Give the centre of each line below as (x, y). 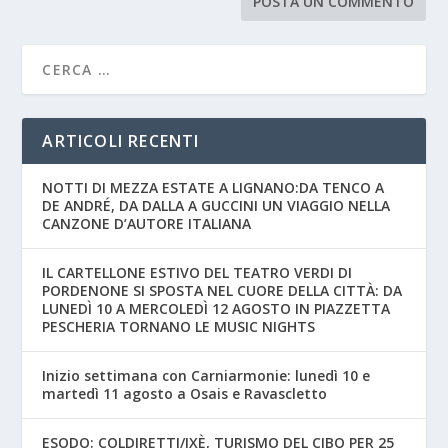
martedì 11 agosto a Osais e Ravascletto (185, 394)
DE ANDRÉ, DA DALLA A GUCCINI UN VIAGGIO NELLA (216, 206)
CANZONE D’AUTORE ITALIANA (147, 224)
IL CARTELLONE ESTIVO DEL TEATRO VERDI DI (197, 273)
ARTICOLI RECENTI (121, 141)
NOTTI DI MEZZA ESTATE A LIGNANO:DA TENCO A (213, 188)
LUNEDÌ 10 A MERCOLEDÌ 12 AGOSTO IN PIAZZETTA (216, 309)
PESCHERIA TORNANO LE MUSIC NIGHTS (179, 327)
